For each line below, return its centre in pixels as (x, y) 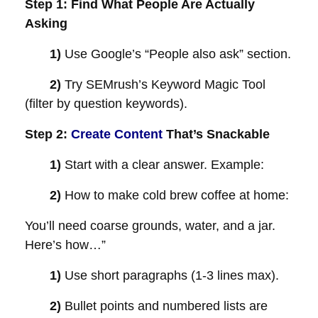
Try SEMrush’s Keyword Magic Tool (165, 84)
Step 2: (46, 134)
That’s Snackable (218, 134)
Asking (46, 23)
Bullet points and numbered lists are (166, 306)
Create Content (117, 134)
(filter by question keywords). (106, 104)
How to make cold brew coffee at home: (177, 195)
